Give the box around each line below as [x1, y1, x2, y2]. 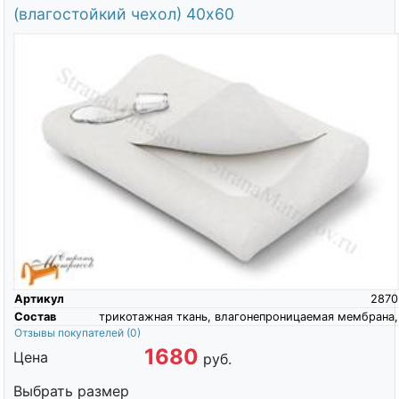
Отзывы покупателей [13, 325, 126, 339]
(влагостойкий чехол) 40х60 [12, 4, 234, 23]
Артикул [13, 291, 64, 305]
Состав [13, 309, 56, 323]
